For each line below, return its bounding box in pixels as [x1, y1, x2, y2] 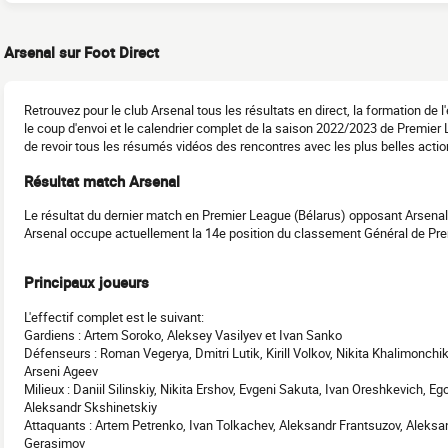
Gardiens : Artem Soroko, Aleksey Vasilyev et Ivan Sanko [24, 325, 342, 344]
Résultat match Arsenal [24, 170, 180, 191]
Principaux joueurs [24, 272, 149, 293]
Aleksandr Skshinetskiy [24, 397, 157, 416]
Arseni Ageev [24, 361, 98, 380]
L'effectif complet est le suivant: [24, 307, 204, 326]
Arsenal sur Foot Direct [4, 42, 159, 63]
